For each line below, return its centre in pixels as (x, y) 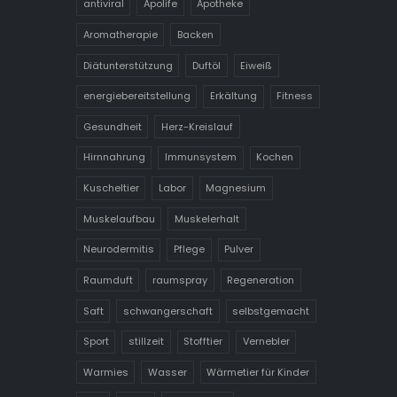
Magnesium (236, 188)
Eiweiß (257, 65)
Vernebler (266, 342)
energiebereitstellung (136, 96)
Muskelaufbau (119, 218)
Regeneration (261, 280)
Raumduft (108, 280)
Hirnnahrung (114, 157)
